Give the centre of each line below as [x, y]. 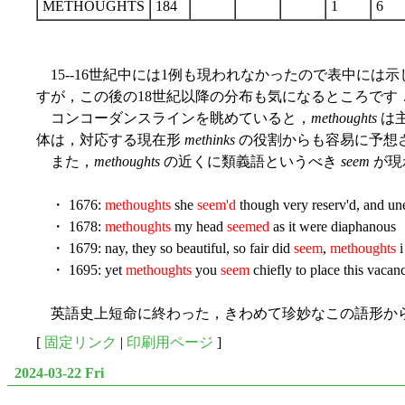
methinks [210, 139]
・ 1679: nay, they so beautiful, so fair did [165, 248]
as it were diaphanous [333, 226]
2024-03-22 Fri [59, 373]
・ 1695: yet [81, 269]
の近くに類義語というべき [250, 161]
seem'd [217, 204]
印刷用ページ [170, 342]
